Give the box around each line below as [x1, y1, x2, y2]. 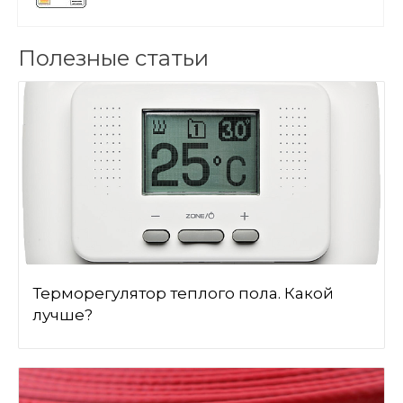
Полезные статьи [18, 45, 209, 71]
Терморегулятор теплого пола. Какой [32, 284, 334, 302]
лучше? [32, 306, 93, 324]
